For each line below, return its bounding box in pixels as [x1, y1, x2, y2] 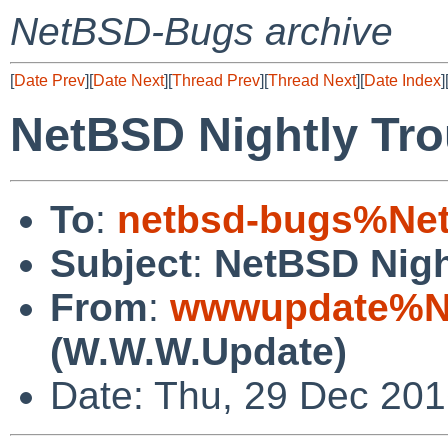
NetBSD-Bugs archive [10, 10, 393, 53]
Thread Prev [172, 72, 260, 89]
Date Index [364, 72, 441, 89]
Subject [50, 241, 192, 285]
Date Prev [14, 72, 85, 89]
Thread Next [268, 72, 356, 89]
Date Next [93, 72, 164, 89]
